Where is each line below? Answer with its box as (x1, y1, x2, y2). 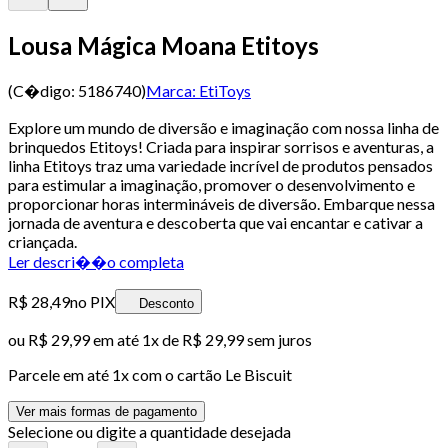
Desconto (139, 295, 194, 311)
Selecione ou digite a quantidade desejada (8, 421, 291, 441)
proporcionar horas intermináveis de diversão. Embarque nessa (8, 193, 435, 213)
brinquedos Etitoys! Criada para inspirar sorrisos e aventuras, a (8, 136, 434, 156)
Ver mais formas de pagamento (16, 403, 197, 419)
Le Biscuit (225, 364, 292, 384)
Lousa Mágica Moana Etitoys (8, 30, 319, 60)
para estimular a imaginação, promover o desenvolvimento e (8, 174, 415, 194)
